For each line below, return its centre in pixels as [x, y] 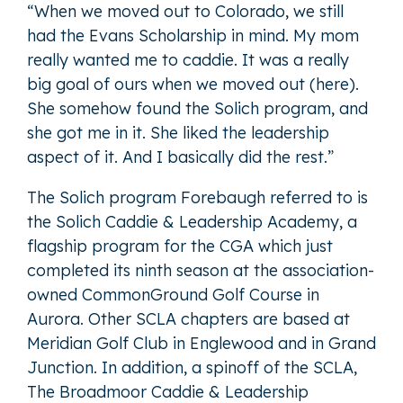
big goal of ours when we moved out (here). [193, 85]
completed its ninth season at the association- [201, 271]
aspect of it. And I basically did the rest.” [180, 157]
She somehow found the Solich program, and [197, 109]
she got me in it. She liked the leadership [178, 133]
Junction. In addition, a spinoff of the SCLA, [192, 368]
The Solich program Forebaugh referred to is [197, 198]
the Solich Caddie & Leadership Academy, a [192, 222]
